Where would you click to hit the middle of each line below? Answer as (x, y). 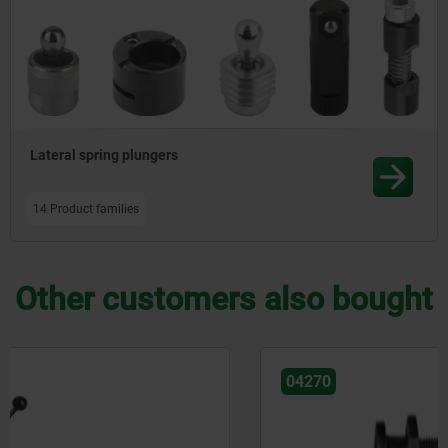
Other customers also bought (224, 299)
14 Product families (86, 208)
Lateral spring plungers (104, 155)
